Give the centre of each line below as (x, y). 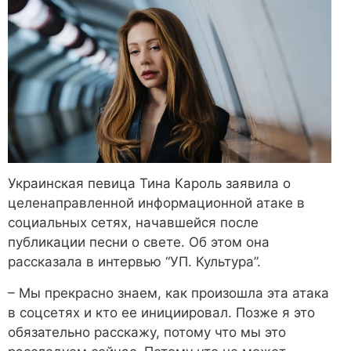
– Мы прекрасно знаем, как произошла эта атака (168, 293)
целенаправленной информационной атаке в (156, 203)
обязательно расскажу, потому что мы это (147, 332)
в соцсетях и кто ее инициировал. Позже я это (161, 312)
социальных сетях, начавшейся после (133, 223)
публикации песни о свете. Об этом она (139, 242)
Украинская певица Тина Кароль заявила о (149, 184)
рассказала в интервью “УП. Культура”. (134, 262)
